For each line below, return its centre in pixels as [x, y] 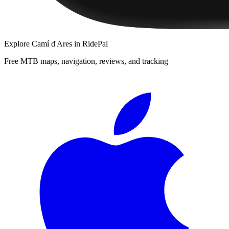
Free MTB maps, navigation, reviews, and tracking [86, 61]
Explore [18, 43]
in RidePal [90, 43]
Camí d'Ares [52, 43]
